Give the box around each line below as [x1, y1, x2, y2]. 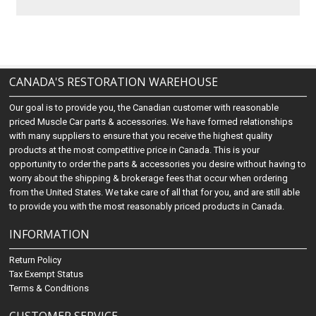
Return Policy [9, 255, 62, 265]
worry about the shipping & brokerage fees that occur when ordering [9, 173, 288, 183]
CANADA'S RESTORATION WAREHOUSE [9, 74, 219, 90]
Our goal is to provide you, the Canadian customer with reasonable [9, 102, 279, 113]
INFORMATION [9, 226, 90, 242]
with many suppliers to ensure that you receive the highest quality [9, 130, 273, 141]
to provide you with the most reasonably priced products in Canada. [9, 201, 285, 212]
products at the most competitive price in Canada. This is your [9, 145, 260, 155]
